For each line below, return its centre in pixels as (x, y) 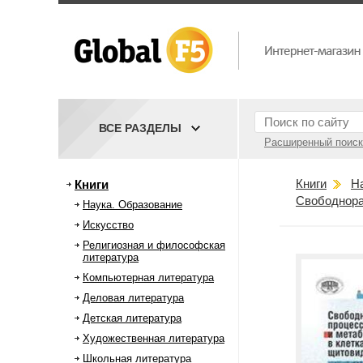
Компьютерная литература (148, 278)
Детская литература (132, 318)
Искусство (108, 225)
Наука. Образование (132, 205)
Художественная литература (154, 338)
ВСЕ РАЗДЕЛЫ (140, 128)
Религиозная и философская (154, 245)
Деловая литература (133, 298)
